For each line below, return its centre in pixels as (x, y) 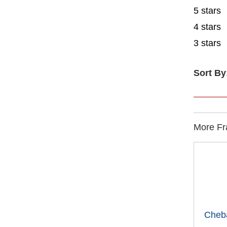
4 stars (207, 27)
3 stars (207, 43)
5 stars (207, 11)
